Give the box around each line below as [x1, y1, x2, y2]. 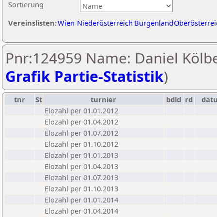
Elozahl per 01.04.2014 [45, 206, 118, 216]
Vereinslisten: [8, 18, 57, 28]
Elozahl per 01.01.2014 [45, 195, 118, 204]
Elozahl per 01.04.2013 [45, 161, 118, 171]
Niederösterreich [77, 18, 133, 28]
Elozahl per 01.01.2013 [45, 150, 118, 160]
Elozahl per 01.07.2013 [45, 172, 118, 182]
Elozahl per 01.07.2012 [45, 128, 118, 138]
